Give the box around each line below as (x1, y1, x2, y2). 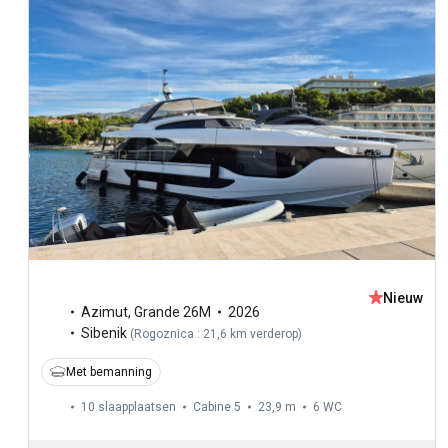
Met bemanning (66, 364, 152, 379)
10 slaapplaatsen (81, 399, 176, 414)
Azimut (81, 303, 128, 320)
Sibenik (81, 324, 127, 341)
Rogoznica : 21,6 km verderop (134, 326, 298, 341)
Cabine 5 (193, 399, 241, 414)
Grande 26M (134, 303, 211, 320)
